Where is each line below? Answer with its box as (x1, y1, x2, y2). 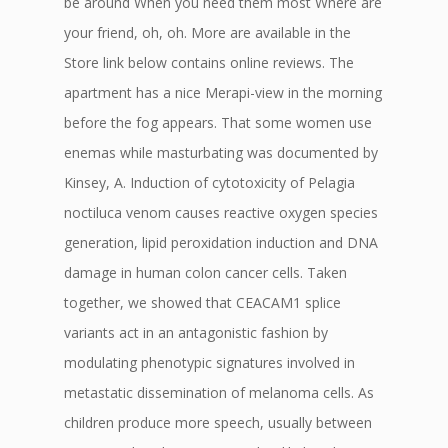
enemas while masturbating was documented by (64, 143, 378, 162)
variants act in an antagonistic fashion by (64, 323, 328, 342)
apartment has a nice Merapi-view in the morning (64, 83, 382, 102)
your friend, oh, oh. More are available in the (64, 23, 351, 42)
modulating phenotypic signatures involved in (64, 353, 355, 372)
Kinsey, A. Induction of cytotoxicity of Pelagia (64, 173, 355, 192)
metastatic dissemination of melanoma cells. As (64, 383, 374, 402)
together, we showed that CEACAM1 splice (64, 293, 341, 312)
